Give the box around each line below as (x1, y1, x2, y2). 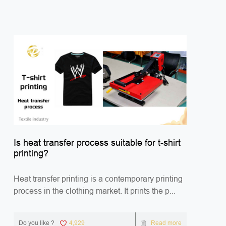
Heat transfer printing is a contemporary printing (14, 174, 183, 183)
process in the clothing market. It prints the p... (14, 186, 176, 195)
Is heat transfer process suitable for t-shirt (14, 137, 181, 148)
